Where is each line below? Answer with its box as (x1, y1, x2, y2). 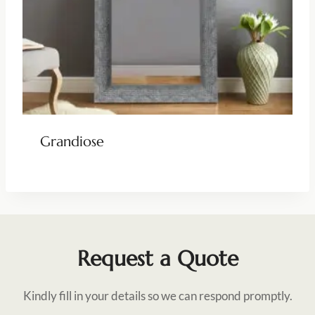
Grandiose (39, 132, 104, 150)
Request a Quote (77, 245, 238, 271)
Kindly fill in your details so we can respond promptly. (22, 288, 292, 303)
